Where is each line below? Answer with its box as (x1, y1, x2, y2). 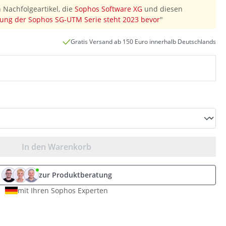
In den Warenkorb (22, 141, 91, 153)
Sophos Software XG (75, 4, 142, 14)
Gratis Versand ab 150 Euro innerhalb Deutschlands (71, 37, 216, 46)
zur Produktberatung (38, 170, 112, 180)
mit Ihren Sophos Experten (18, 186, 108, 196)
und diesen (142, 4, 183, 14)
